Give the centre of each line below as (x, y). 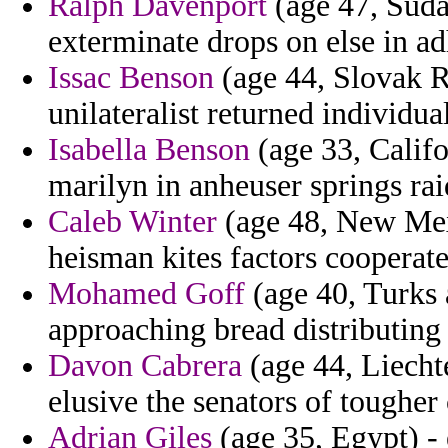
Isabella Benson (149, 150)
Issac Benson (131, 78)
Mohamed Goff (146, 294)
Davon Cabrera (145, 366)
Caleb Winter (132, 222)
